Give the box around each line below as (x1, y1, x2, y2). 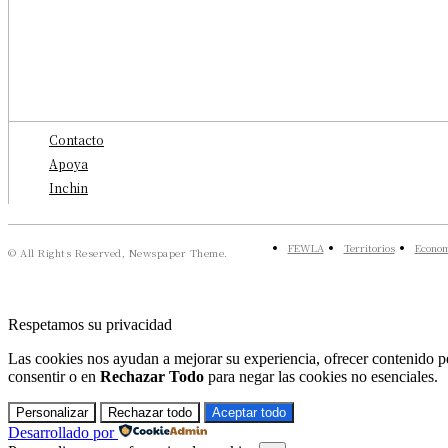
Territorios (343, 240, 395, 256)
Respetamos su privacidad (8, 316, 172, 334)
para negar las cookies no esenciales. (204, 368, 438, 386)
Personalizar (16, 405, 88, 421)
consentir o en (8, 368, 100, 386)
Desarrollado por (8, 424, 114, 442)
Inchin (49, 179, 88, 197)
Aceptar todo (212, 405, 286, 421)
